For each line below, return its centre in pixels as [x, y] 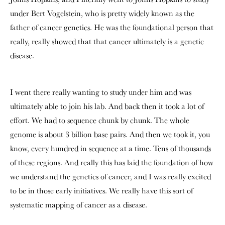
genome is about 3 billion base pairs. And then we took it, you [110, 134]
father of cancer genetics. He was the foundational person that [112, 27]
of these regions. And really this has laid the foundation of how [112, 162]
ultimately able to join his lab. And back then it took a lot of [107, 106]
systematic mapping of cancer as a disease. [79, 205]
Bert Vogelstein [56, 13]
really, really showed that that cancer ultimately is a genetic [107, 41]
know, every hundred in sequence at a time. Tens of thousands [110, 148]
